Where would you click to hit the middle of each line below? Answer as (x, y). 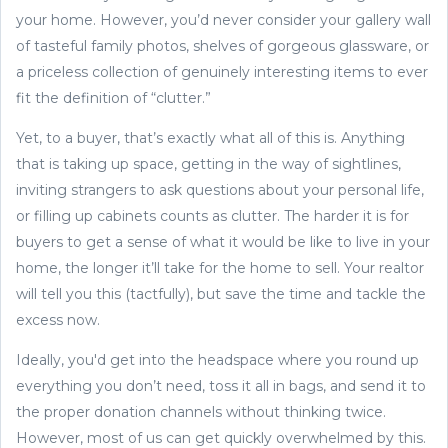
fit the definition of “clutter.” (115, 97)
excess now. (58, 319)
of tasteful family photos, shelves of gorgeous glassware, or (222, 45)
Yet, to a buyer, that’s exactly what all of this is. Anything (210, 137)
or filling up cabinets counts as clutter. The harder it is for (212, 215)
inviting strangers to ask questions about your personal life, (220, 189)
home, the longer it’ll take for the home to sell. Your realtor (220, 267)
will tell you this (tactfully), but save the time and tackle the (221, 293)
